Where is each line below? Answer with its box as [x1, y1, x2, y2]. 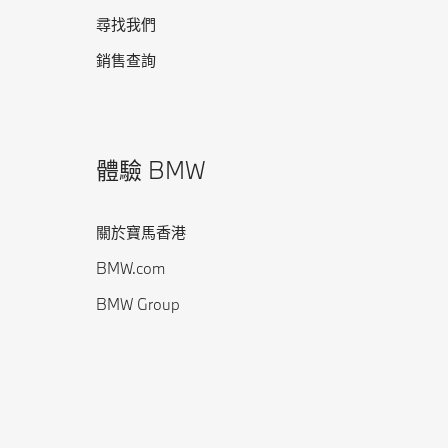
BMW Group [96, 294, 180, 314]
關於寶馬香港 [96, 222, 186, 242]
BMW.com [96, 258, 165, 278]
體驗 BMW [96, 154, 206, 185]
